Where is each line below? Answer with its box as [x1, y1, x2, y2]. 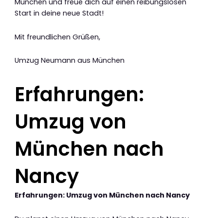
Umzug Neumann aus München [15, 55, 125, 66]
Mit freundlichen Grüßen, [15, 32, 100, 42]
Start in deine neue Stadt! [15, 8, 104, 18]
